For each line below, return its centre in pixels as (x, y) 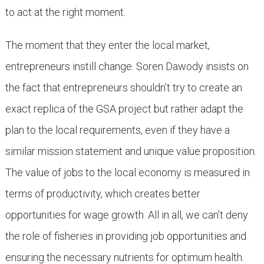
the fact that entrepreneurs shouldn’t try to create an (123, 88)
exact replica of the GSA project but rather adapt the (124, 109)
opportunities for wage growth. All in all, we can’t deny (126, 215)
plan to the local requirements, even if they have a (117, 130)
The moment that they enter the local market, (107, 45)
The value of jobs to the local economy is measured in (127, 172)
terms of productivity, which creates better (103, 194)
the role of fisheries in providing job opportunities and (126, 236)
